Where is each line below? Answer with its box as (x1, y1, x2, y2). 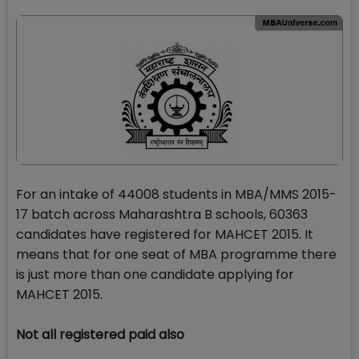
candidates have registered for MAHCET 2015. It (16, 225, 313, 244)
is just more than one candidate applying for (16, 265, 294, 284)
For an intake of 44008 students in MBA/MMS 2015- (16, 185, 337, 204)
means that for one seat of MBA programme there (16, 245, 337, 264)
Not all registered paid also (16, 325, 184, 345)
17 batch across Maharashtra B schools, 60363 (16, 205, 308, 224)
